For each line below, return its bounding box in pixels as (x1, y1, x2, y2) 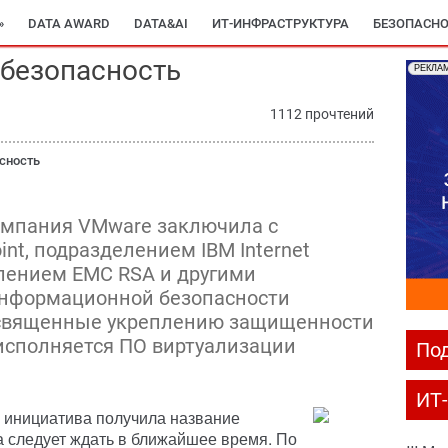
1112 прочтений (270, 106, 374, 122)
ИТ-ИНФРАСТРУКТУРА (212, 16, 349, 31)
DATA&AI (134, 16, 188, 31)
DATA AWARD (28, 16, 110, 31)
